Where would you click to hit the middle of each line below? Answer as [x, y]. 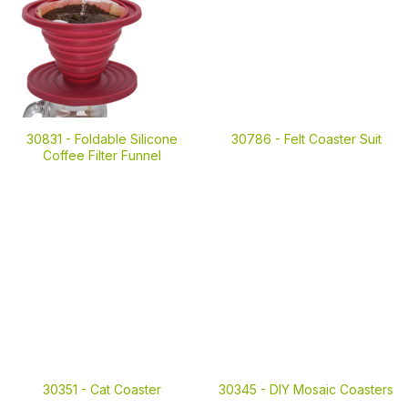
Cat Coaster [126, 389]
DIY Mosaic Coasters [331, 389]
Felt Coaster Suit [332, 139]
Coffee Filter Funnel [102, 155]
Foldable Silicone [126, 139]
